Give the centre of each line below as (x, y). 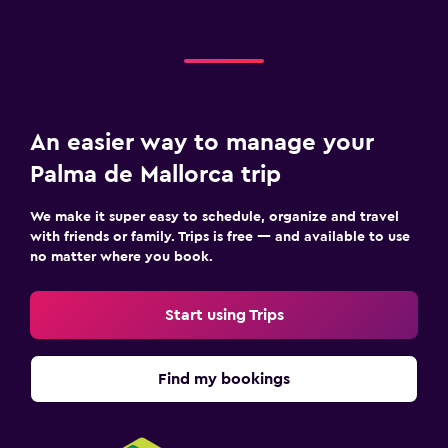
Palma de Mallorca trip (155, 174)
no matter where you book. (121, 256)
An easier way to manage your (202, 142)
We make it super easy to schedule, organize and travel (214, 216)
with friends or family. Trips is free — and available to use (220, 236)
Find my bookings (224, 378)
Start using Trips (224, 314)
